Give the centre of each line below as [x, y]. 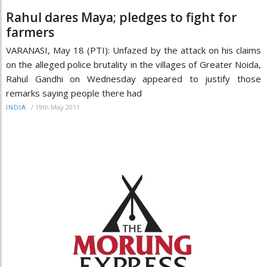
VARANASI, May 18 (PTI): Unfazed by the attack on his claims [133, 50]
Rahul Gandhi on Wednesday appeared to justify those [133, 78]
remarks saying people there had [74, 93]
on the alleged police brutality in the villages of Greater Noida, [133, 64]
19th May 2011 [58, 107]
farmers [30, 32]
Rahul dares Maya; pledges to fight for [121, 17]
